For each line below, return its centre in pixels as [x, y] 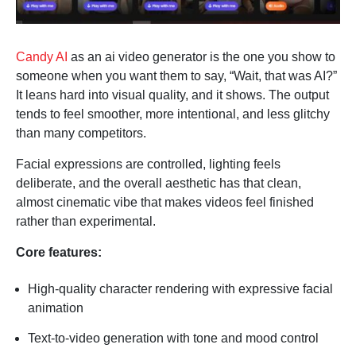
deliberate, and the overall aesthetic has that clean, [159, 184]
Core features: [59, 253]
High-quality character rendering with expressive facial [180, 289]
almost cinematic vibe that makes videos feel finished [165, 203]
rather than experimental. [86, 222]
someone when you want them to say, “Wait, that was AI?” [176, 76]
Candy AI [42, 57]
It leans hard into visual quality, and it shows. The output [172, 95]
